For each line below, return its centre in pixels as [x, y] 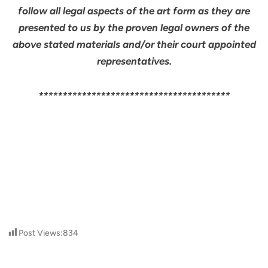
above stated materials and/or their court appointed [134, 45]
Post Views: [41, 233]
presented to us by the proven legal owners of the [134, 28]
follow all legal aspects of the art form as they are [134, 11]
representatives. [134, 61]
